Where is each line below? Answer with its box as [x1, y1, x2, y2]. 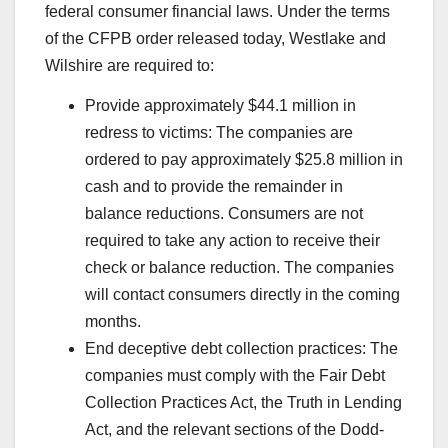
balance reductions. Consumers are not [85, 204, 363, 222]
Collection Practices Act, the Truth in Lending [85, 393, 402, 411]
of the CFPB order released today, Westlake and [45, 29, 386, 47]
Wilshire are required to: [45, 56, 214, 74]
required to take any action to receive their [85, 231, 380, 249]
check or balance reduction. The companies [85, 258, 394, 276]
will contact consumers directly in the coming [85, 285, 400, 303]
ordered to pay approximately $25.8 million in [85, 150, 403, 168]
